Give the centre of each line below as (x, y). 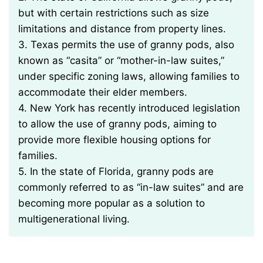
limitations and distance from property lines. (122, 29)
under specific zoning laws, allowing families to (129, 77)
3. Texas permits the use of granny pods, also (126, 45)
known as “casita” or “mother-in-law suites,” (121, 61)
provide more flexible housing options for (114, 140)
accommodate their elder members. (103, 92)
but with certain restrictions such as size (114, 13)
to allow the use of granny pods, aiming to (117, 124)
